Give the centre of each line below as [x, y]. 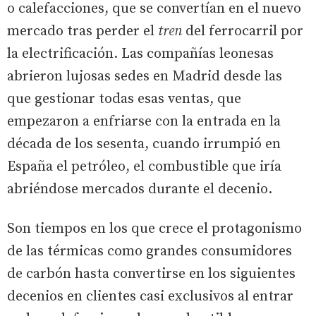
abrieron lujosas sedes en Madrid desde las [145, 76]
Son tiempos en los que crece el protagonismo [154, 229]
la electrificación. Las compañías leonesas [140, 54]
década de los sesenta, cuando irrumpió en [144, 144]
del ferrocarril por [243, 31]
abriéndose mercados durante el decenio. [140, 189]
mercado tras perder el [83, 31]
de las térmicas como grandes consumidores [150, 251]
